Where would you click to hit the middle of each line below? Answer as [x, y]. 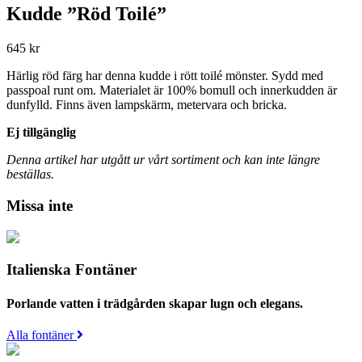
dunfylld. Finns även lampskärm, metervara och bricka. [147, 105]
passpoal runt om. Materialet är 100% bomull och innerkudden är [172, 90]
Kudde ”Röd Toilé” [86, 14]
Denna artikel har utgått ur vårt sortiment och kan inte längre [163, 160]
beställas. [30, 175]
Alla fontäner [42, 335]
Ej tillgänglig [41, 133]
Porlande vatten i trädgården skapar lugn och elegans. [155, 303]
